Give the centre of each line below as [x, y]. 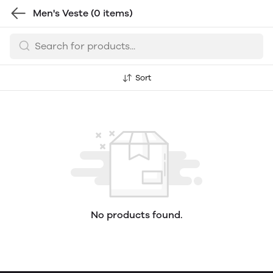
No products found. [136, 215]
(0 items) [112, 13]
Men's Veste [62, 13]
